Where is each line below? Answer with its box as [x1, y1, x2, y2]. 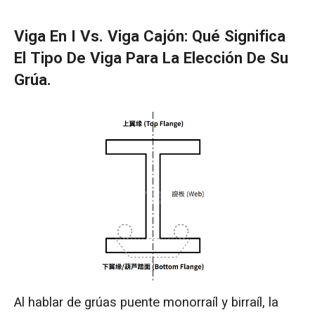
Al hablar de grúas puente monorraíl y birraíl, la [13, 292, 278, 312]
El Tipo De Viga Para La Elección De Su [13, 47, 288, 70]
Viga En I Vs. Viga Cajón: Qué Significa [13, 25, 285, 49]
